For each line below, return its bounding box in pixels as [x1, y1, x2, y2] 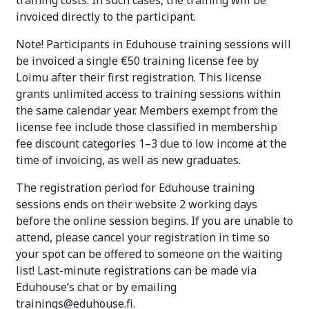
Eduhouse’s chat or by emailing [16, 279, 177, 295]
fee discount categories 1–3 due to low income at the [16, 135, 287, 151]
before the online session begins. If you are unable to [16, 212, 293, 228]
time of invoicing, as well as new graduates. [16, 152, 241, 168]
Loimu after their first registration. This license [16, 69, 261, 85]
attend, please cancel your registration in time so [16, 229, 270, 245]
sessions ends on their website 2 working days [16, 196, 257, 212]
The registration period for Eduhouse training [16, 179, 255, 195]
